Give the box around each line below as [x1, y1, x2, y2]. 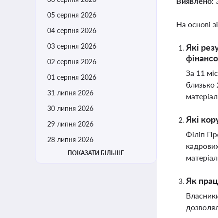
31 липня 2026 [47, 89, 93, 97]
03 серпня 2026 [47, 42, 96, 50]
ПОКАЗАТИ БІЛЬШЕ [68, 149, 124, 157]
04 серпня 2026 [47, 26, 96, 35]
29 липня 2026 [47, 120, 93, 128]
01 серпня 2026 [47, 73, 96, 81]
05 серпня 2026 [47, 11, 96, 19]
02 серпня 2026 [47, 57, 96, 66]
